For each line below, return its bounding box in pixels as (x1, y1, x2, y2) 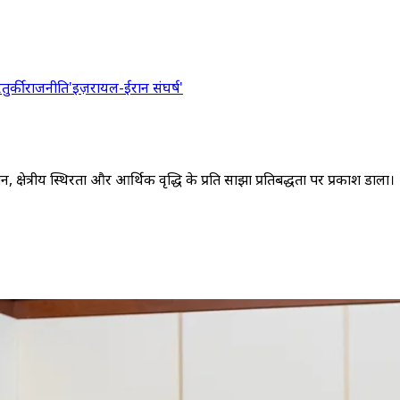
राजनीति (25, 78, 69, 97)
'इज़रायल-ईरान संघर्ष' (69, 78, 183, 97)
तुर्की (2, 78, 25, 97)
